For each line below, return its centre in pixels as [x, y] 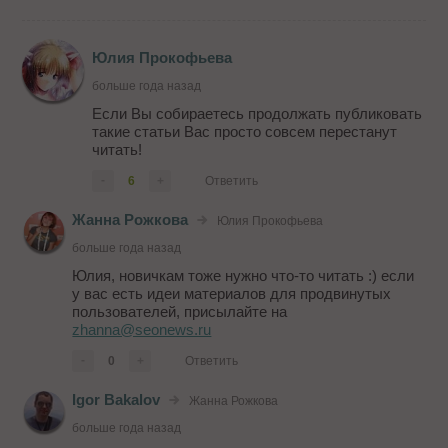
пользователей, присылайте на [180, 312]
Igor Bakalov [116, 400]
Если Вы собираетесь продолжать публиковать [257, 114]
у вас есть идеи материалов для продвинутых [232, 294]
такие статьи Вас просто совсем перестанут [245, 132]
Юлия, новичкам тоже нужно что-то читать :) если [243, 276]
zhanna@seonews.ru [142, 330]
